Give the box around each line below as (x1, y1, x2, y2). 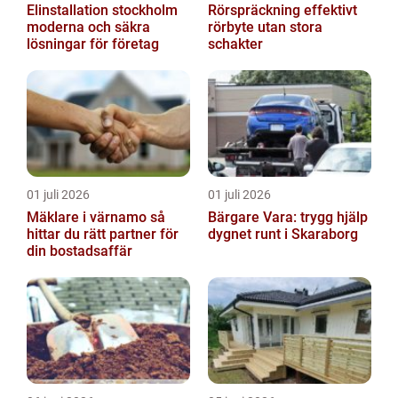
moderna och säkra (27, 19, 150, 36)
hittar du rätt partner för (27, 226, 179, 243)
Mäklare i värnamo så (27, 209, 150, 227)
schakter (208, 36, 263, 53)
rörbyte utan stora (208, 19, 322, 36)
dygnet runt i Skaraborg (208, 226, 358, 243)
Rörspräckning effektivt (208, 2, 304, 20)
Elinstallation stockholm (27, 2, 178, 20)
